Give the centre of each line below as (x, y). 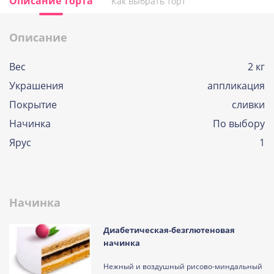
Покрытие (33, 105)
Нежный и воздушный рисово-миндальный (183, 266)
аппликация (236, 86)
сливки (248, 105)
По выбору (239, 124)
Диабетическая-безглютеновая (169, 230)
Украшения (36, 86)
